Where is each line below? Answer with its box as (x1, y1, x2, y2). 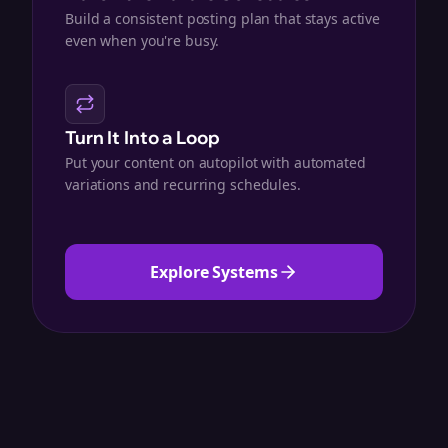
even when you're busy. (65, 31, 220, 50)
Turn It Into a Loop (65, 126, 220, 149)
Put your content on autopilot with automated (65, 153, 366, 172)
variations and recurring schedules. (65, 175, 301, 194)
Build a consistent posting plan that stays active (65, 9, 381, 28)
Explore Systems (150, 261, 278, 283)
